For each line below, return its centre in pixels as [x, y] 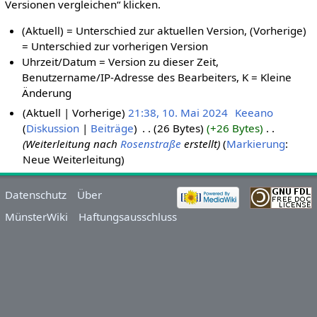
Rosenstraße [151, 143]
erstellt [200, 143]
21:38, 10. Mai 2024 [178, 112]
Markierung [256, 143]
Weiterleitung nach [73, 143]
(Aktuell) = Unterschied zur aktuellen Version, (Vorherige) [165, 31]
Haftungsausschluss [128, 216]
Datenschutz [35, 194]
